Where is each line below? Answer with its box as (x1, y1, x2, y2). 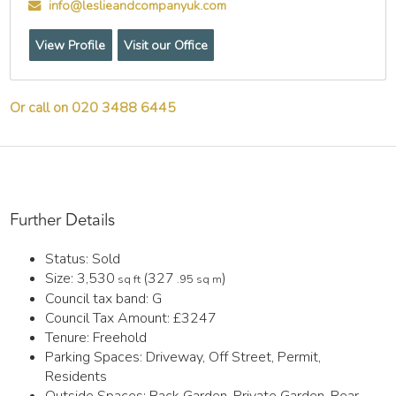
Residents (45, 367, 108, 387)
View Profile (35, 35, 106, 54)
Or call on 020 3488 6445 (10, 97, 177, 118)
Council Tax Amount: (45, 308, 174, 329)
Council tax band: (45, 289, 153, 309)
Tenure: (45, 328, 90, 348)
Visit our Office (123, 35, 208, 54)
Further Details (10, 207, 116, 233)
